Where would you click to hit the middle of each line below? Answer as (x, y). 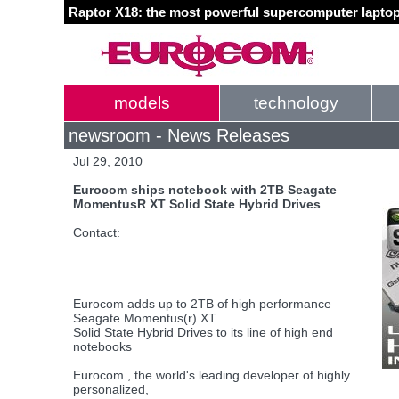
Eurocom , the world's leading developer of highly (212, 375)
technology (296, 103)
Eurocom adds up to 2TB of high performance (202, 304)
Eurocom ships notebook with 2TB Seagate (205, 190)
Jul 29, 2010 (108, 161)
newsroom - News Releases (179, 135)
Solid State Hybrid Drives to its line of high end (203, 332)
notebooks (102, 346)
